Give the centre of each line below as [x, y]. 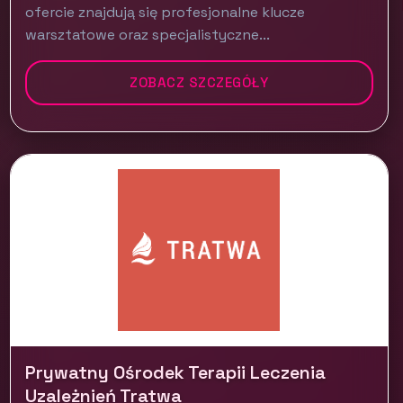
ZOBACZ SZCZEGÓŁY [199, 82]
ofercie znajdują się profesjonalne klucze [165, 12]
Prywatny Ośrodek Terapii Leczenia [175, 372]
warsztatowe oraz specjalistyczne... [147, 35]
